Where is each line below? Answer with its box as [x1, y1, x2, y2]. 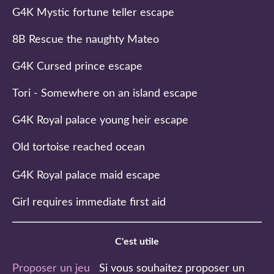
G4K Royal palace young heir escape [12, 114, 188, 126]
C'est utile [115, 236, 159, 246]
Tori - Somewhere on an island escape [12, 87, 198, 99]
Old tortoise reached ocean [12, 141, 145, 153]
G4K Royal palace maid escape [12, 169, 160, 181]
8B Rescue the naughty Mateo [12, 34, 159, 45]
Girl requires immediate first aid [12, 196, 166, 208]
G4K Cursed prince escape [12, 61, 143, 72]
